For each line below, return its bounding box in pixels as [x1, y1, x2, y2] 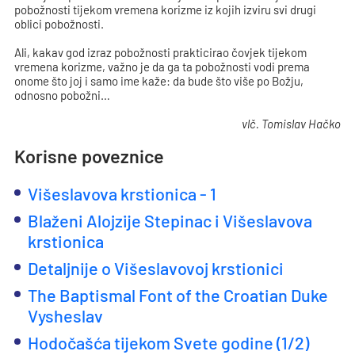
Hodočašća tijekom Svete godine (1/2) [28, 332, 310, 353]
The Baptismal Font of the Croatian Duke [28, 284, 329, 305]
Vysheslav [28, 305, 104, 326]
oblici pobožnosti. [14, 17, 105, 31]
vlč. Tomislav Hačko [241, 116, 341, 131]
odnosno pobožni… [14, 88, 111, 102]
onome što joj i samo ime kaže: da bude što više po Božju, [14, 74, 304, 88]
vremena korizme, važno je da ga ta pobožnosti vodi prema [14, 59, 311, 74]
